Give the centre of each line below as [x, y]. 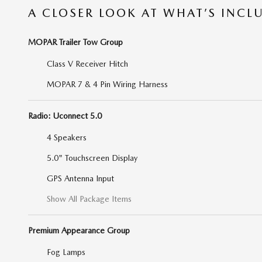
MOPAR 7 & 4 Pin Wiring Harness [107, 84]
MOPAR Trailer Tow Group [75, 42]
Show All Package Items [89, 199]
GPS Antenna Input [80, 178]
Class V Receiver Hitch [87, 63]
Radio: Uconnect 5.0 [65, 116]
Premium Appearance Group [79, 230]
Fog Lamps [66, 252]
